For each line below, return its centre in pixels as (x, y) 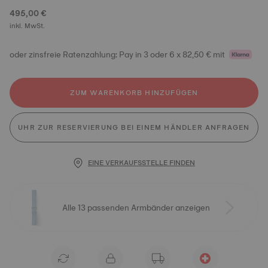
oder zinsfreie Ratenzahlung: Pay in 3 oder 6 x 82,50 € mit (117, 54)
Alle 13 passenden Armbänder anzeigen (136, 207)
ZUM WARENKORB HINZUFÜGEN (134, 93)
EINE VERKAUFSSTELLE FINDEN (141, 163)
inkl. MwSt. (27, 26)
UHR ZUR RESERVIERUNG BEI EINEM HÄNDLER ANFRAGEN (134, 127)
